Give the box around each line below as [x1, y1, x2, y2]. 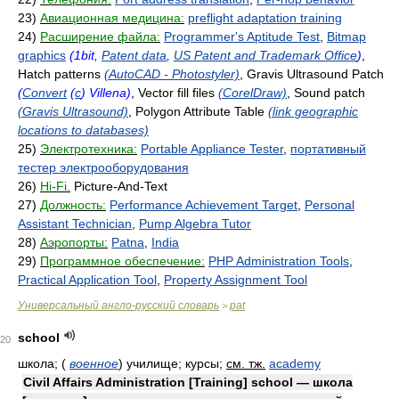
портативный [290, 142, 366, 156]
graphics [18, 48, 66, 62]
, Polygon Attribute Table [128, 104, 268, 118]
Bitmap [327, 29, 366, 44]
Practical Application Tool [18, 273, 157, 287]
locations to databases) [18, 123, 149, 137]
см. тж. [226, 356, 265, 370]
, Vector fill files [131, 85, 218, 100]
